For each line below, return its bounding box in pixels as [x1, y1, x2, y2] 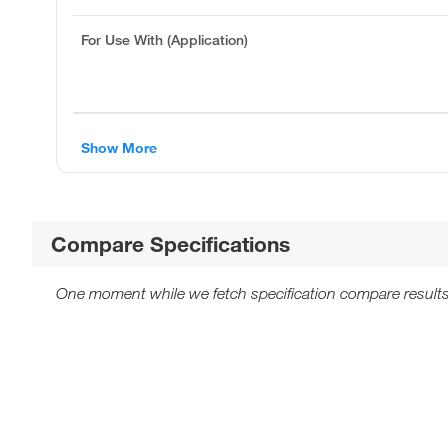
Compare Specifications [51, 230, 291, 257]
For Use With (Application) [81, 30, 248, 49]
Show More [81, 138, 157, 157]
